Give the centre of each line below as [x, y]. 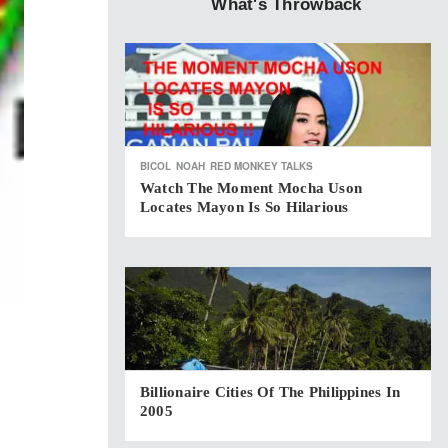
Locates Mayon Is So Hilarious [244, 207]
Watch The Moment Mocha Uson [251, 188]
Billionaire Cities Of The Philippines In [270, 392]
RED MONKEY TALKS [261, 166]
